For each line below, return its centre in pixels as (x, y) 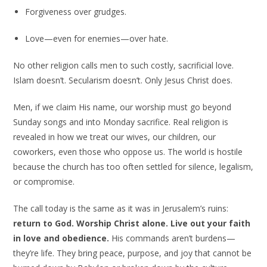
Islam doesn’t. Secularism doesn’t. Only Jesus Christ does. (123, 80)
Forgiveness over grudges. (76, 12)
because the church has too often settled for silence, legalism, (133, 167)
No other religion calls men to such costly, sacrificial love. (124, 66)
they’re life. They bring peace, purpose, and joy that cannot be (133, 253)
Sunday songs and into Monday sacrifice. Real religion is (121, 122)
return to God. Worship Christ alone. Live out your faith (132, 223)
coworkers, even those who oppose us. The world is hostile (128, 152)
